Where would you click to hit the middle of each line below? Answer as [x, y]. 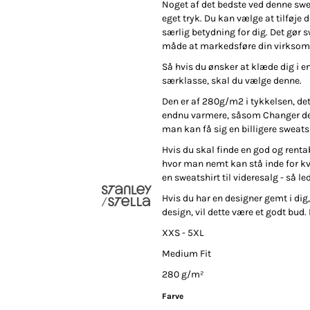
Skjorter [122, 47]
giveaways [29, 180]
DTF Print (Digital [217, 171]
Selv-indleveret [216, 47]
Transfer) [216, 180]
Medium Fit [188, 254]
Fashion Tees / [123, 171]
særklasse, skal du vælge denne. [232, 81]
